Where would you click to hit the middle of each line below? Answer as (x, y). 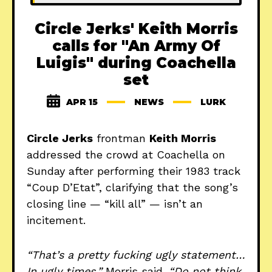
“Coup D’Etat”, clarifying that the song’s (132, 188)
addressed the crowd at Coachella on (126, 155)
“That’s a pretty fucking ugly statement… (136, 255)
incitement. (56, 220)
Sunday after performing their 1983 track (134, 171)
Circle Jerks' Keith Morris (136, 29)
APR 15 (82, 102)
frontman (121, 138)
